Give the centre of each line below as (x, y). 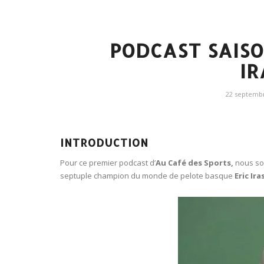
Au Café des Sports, (194, 163)
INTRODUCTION (104, 142)
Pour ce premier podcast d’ (108, 163)
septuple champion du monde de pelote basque (147, 176)
